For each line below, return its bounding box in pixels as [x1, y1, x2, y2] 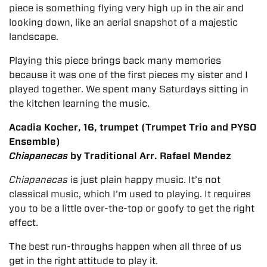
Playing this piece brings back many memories [9, 54, 221, 66]
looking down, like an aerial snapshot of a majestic [9, 16, 238, 28]
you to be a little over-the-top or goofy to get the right [9, 202, 254, 214]
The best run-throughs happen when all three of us [9, 240, 241, 252]
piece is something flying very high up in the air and [9, 2, 244, 14]
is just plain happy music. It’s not [68, 173, 221, 185]
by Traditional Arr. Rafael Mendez [70, 150, 231, 162]
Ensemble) [9, 135, 60, 147]
